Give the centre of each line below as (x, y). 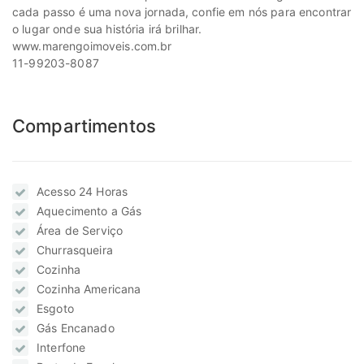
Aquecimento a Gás (89, 211)
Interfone (61, 348)
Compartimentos (84, 126)
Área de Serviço (80, 231)
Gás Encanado (76, 328)
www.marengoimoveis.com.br (92, 46)
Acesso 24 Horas (82, 192)
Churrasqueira (75, 250)
